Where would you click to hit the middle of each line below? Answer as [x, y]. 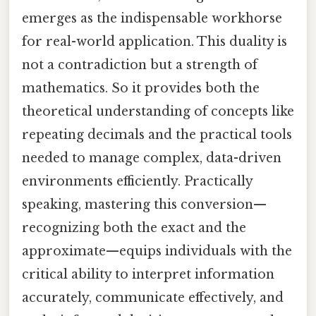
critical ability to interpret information [148, 275]
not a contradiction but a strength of [140, 65]
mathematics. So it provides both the [141, 89]
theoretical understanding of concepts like [158, 112]
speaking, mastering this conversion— [144, 205]
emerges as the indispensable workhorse [152, 19]
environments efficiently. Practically [137, 182]
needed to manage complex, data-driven [152, 158]
